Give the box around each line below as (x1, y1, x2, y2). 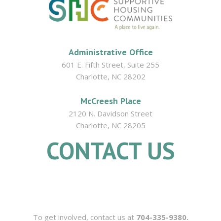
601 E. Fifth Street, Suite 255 (62, 60, 159, 70)
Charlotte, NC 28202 (75, 72, 146, 82)
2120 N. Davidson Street (69, 109, 152, 119)
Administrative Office (68, 46, 153, 58)
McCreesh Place (80, 95, 141, 107)
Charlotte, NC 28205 (75, 120, 146, 131)
